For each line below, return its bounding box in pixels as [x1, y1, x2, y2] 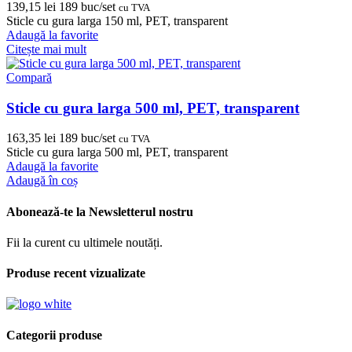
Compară [6, 70, 52, 84]
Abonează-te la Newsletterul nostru [6, 204, 193, 218]
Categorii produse [6, 328, 102, 342]
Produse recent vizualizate [6, 266, 145, 280]
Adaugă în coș [6, 174, 78, 188]
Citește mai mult [6, 42, 86, 56]
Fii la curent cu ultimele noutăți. [6, 235, 163, 249]
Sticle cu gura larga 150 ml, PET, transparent [6, 13, 228, 27]
